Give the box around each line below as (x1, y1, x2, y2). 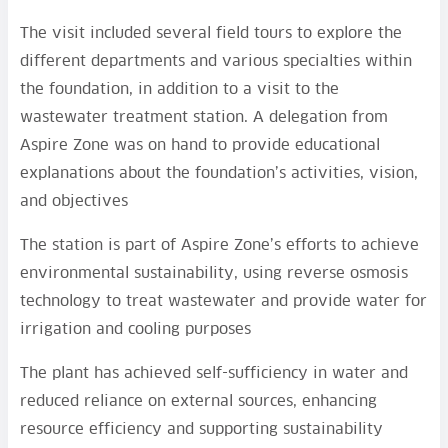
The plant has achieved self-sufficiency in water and (20, 365, 408, 381)
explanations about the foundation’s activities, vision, (20, 165, 418, 181)
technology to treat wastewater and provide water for (20, 293, 427, 309)
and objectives (20, 193, 128, 209)
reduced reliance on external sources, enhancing (20, 393, 377, 409)
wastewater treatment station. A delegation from (20, 109, 388, 125)
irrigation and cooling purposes (20, 321, 251, 337)
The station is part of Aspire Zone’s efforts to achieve (20, 237, 419, 253)
